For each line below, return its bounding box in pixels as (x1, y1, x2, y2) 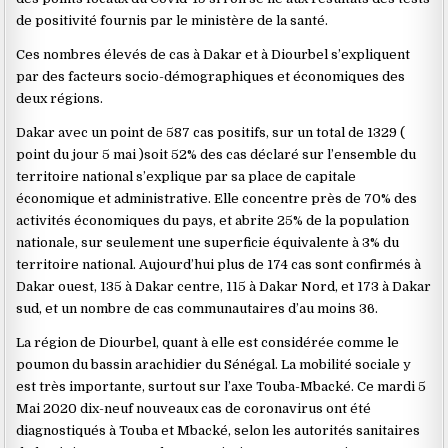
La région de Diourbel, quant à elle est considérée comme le (16, 335, 400, 350)
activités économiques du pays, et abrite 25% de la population (16, 213, 410, 228)
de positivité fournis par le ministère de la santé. (16, 13, 329, 28)
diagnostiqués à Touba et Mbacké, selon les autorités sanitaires (16, 423, 421, 438)
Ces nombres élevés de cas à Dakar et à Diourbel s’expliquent (16, 47, 411, 62)
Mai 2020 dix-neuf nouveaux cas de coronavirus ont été (16, 401, 372, 416)
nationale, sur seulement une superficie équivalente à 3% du (16, 235, 400, 250)
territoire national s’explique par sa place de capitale (16, 169, 357, 184)
